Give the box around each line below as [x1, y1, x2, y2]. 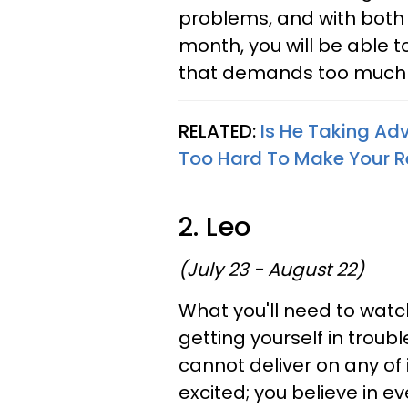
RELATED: [178, 118, 256, 144]
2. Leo [178, 209, 250, 245]
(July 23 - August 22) [178, 257, 364, 282]
